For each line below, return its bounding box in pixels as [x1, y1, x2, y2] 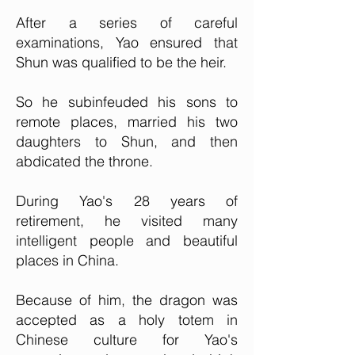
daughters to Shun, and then [16, 132, 238, 151]
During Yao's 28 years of [16, 192, 238, 210]
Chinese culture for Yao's [16, 330, 238, 349]
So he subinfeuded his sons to [16, 93, 238, 111]
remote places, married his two [16, 113, 238, 131]
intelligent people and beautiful [16, 231, 238, 250]
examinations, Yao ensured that [16, 33, 238, 52]
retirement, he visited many [16, 212, 238, 230]
